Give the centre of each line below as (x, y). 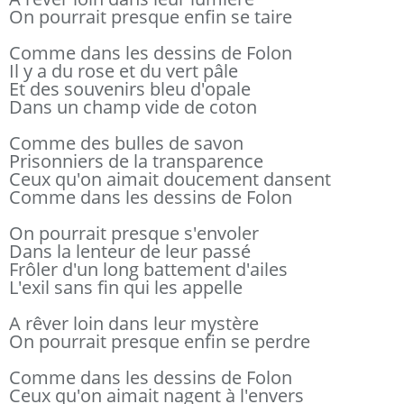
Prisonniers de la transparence (136, 161)
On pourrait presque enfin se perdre (160, 341)
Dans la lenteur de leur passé (130, 251)
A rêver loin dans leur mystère (134, 323)
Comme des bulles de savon (126, 143)
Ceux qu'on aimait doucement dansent (170, 179)
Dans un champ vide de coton (133, 107)
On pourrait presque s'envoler (134, 233)
